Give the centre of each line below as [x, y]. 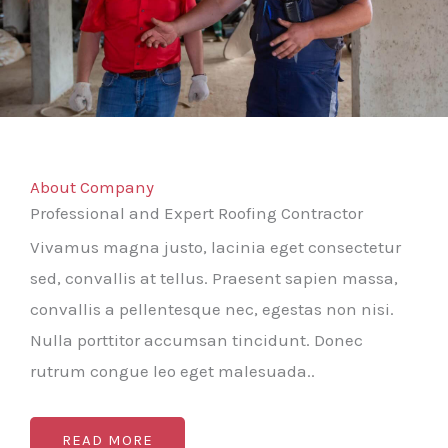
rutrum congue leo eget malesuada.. [172, 370]
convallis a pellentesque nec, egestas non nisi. [212, 308]
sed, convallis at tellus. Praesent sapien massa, [214, 277]
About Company [92, 186]
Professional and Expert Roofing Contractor [196, 212]
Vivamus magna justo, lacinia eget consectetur [215, 246]
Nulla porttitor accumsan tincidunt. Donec [196, 339]
